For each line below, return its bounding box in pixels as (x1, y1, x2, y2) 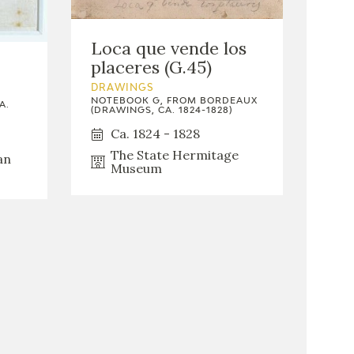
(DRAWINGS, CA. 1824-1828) (90, 106, 232, 115)
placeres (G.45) (90, 56, 212, 79)
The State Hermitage (110, 147, 239, 164)
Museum (110, 160, 162, 177)
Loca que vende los (90, 37, 247, 60)
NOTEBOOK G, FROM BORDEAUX (90, 96, 258, 106)
